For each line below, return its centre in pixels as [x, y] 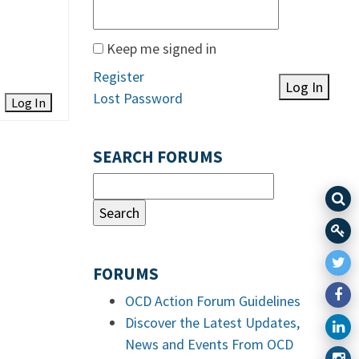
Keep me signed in [161, 48]
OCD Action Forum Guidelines [213, 301]
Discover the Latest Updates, [212, 323]
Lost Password [138, 98]
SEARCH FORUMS [158, 157]
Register [119, 77]
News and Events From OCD [209, 344]
